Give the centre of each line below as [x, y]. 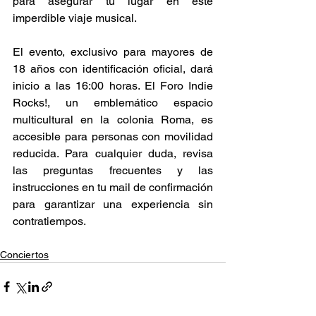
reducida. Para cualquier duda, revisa [113, 154]
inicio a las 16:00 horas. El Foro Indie [113, 86]
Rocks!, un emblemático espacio [113, 103]
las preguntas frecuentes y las [113, 171]
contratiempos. [51, 221]
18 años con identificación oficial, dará [113, 69]
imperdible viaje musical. [76, 18]
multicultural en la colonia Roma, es [113, 120]
